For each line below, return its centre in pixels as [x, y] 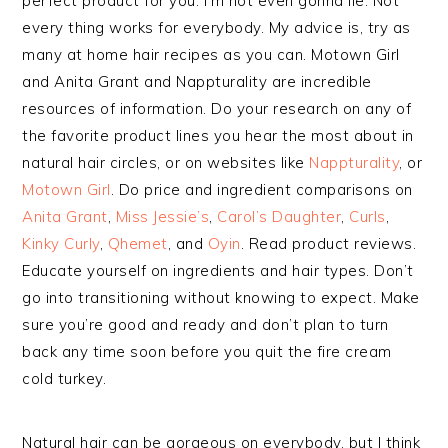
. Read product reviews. [328, 243]
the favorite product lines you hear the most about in [218, 135]
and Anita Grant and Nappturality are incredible [197, 81]
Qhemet [137, 243]
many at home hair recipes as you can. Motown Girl [211, 54]
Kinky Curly [61, 243]
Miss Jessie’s [162, 216]
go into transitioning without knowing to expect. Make [221, 297]
